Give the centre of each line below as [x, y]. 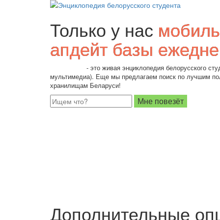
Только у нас [104, 29]
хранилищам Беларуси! [85, 85]
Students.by [67, 68]
